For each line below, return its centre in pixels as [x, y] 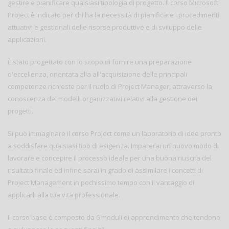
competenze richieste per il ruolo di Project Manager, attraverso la [110, 87]
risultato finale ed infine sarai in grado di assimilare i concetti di [105, 170]
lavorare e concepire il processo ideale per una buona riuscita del [110, 158]
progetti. [20, 111]
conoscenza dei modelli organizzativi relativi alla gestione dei [102, 99]
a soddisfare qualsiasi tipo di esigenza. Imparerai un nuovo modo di [113, 146]
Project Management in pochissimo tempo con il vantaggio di [101, 183]
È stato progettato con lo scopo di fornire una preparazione [100, 62]
